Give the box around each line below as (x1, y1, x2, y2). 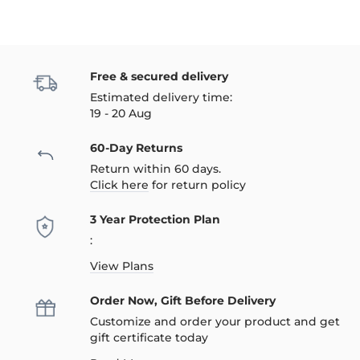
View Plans (90, 259, 153, 273)
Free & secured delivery (90, 69, 228, 84)
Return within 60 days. (90, 162, 221, 176)
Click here (90, 178, 149, 192)
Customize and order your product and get (90, 314, 340, 329)
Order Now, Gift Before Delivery (90, 293, 276, 308)
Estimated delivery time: (90, 90, 232, 104)
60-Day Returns (90, 141, 182, 155)
